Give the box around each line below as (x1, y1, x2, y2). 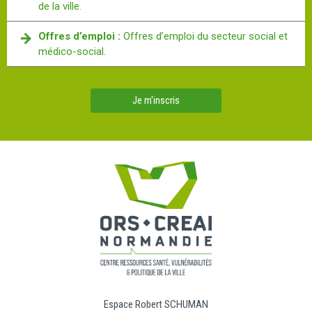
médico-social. (38, 45, 106, 58)
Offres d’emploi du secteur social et (123, 29, 288, 42)
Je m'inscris (132, 93, 180, 107)
